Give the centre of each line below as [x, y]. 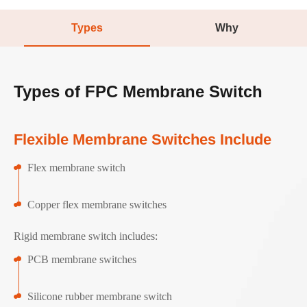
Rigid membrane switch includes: [86, 236]
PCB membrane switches [82, 259]
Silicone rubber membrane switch [100, 296]
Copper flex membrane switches [97, 204]
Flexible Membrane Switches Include [143, 139]
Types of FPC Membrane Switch [138, 91]
